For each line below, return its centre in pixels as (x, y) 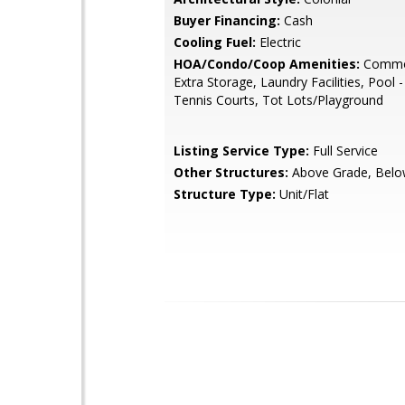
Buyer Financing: (227, 20)
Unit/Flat (302, 194)
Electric (278, 42)
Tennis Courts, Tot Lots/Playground (278, 100)
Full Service (344, 151)
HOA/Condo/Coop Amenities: (267, 64)
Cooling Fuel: (215, 42)
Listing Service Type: (241, 151)
